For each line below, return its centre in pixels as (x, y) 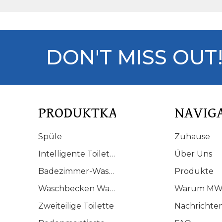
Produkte (194, 171)
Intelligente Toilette (112, 154)
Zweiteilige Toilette (76, 206)
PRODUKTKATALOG (99, 113)
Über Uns (193, 154)
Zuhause (192, 136)
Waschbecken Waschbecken (112, 188)
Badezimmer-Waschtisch (111, 171)
